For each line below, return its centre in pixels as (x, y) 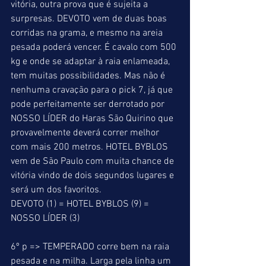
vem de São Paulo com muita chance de (94, 161)
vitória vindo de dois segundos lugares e (94, 176)
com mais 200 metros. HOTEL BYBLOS (91, 147)
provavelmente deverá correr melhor (86, 133)
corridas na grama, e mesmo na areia (88, 33)
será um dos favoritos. (57, 190)
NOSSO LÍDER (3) (46, 218)
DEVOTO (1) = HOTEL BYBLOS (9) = (81, 204)
